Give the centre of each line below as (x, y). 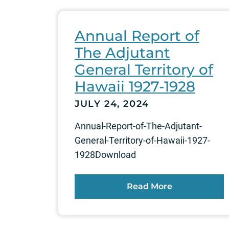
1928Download (105, 154)
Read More (149, 186)
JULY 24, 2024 (112, 104)
